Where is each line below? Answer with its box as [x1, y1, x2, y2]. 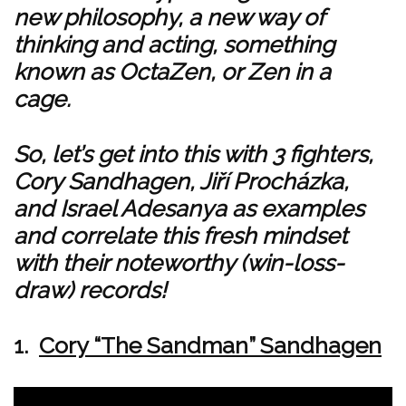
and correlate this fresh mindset [14, 222, 347, 249]
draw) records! [14, 276, 166, 304]
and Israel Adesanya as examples [14, 195, 364, 222]
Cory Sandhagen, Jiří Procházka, [14, 168, 349, 195]
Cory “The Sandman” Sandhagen [39, 332, 382, 359]
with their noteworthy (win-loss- [14, 249, 344, 276]
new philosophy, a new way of [14, 4, 324, 31]
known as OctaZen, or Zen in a [14, 58, 331, 85]
